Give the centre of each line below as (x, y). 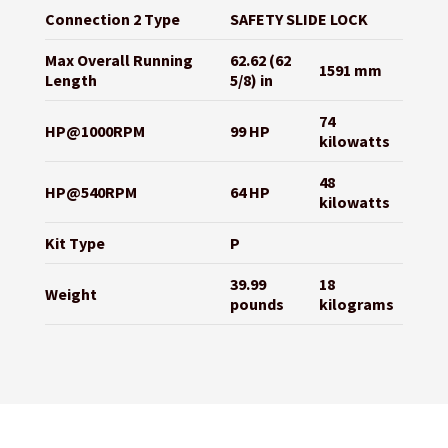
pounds (256, 304)
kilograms (356, 304)
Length (70, 80)
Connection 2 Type (112, 19)
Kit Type (74, 243)
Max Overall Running (118, 60)
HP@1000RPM (94, 131)
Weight (70, 294)
